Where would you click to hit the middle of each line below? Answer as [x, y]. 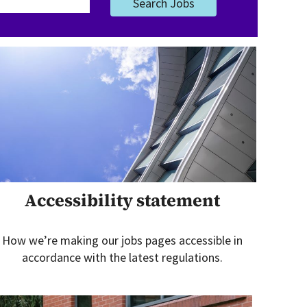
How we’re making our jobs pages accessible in [122, 240]
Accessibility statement [122, 200]
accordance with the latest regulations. [122, 257]
